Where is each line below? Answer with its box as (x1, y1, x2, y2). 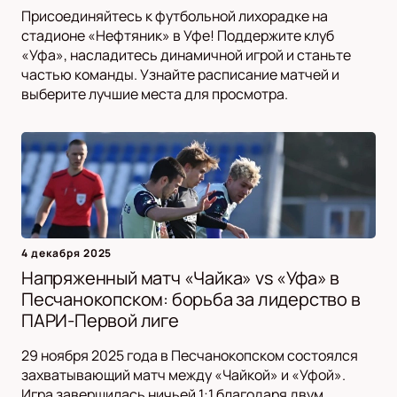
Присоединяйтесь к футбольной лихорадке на (21, 6, 328, 27)
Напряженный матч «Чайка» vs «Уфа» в (21, 266, 339, 291)
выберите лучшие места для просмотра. (21, 84, 288, 105)
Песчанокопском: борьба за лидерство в (21, 287, 361, 312)
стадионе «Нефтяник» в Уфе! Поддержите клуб (21, 26, 334, 46)
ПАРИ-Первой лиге (21, 308, 179, 333)
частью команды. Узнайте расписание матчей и (21, 65, 339, 85)
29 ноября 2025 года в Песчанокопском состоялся (21, 346, 358, 366)
